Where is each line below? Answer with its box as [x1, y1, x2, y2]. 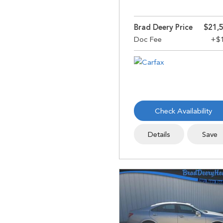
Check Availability [154, 107, 212, 115]
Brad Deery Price [134, 23, 193, 32]
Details [147, 130, 170, 139]
